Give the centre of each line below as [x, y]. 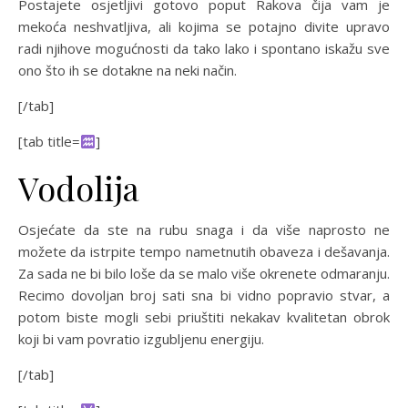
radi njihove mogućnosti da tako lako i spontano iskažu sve [204, 48]
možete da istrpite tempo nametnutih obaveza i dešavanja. [204, 251]
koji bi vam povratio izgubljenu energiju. [141, 339]
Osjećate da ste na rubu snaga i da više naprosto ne [204, 229]
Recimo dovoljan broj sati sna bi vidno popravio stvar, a [204, 295]
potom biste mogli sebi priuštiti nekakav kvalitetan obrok [204, 317]
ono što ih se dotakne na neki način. [127, 70]
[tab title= [49, 141]
